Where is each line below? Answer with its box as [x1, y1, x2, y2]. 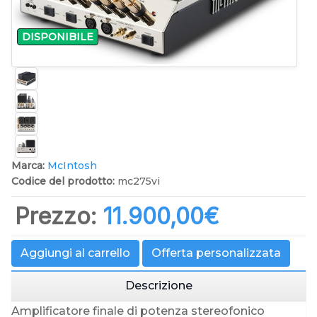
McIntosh [47, 158, 97, 172]
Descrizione [125, 278, 192, 292]
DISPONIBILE [22, 30, 94, 44]
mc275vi [117, 174, 160, 188]
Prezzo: [15, 202, 103, 230]
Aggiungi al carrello [21, 246, 130, 260]
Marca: [11, 158, 45, 172]
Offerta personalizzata [151, 246, 281, 260]
